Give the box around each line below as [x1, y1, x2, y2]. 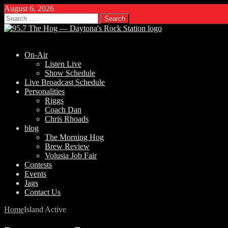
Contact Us [24, 188, 61, 196]
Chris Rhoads [45, 115, 89, 123]
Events [24, 169, 46, 178]
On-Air [24, 50, 48, 59]
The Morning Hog [45, 133, 104, 141]
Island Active [24, 205, 66, 214]
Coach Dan [45, 105, 81, 114]
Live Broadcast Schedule [24, 78, 105, 87]
